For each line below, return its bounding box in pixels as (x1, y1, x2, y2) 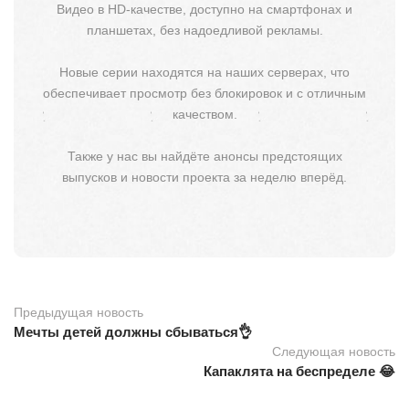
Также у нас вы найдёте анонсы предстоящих (67, 148, 342, 163)
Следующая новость (272, 343, 395, 359)
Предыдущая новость (14, 304, 143, 320)
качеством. (172, 106, 237, 121)
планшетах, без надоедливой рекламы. (86, 22, 323, 37)
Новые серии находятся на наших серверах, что (59, 64, 350, 79)
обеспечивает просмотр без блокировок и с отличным (43, 85, 366, 100)
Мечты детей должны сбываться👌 (14, 323, 252, 340)
